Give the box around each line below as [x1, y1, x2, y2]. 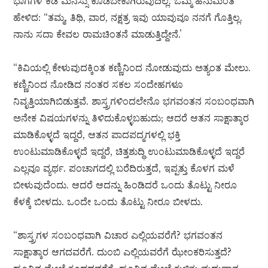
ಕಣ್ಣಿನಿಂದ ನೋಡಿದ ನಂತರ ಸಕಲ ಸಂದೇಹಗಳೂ [13, 78, 184, 91]
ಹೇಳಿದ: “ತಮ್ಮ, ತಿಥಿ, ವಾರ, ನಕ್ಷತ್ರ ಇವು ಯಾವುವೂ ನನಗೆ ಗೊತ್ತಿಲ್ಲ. [13, 11, 243, 24]
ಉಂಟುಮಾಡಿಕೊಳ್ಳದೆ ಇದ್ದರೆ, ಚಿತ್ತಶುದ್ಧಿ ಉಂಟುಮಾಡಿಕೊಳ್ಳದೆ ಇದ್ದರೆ [13, 145, 245, 158]
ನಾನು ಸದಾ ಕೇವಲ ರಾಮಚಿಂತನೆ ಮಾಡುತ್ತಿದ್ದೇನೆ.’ [13, 28, 182, 41]
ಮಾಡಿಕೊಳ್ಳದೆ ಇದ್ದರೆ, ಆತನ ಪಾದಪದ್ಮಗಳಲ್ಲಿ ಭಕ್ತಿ [13, 129, 181, 141]
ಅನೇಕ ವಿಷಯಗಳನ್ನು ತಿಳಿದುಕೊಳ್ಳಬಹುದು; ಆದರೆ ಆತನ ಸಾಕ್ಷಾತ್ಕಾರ [13, 112, 249, 124]
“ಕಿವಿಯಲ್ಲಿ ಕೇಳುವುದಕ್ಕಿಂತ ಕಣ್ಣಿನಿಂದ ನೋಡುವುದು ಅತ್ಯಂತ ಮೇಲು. [13, 62, 251, 74]
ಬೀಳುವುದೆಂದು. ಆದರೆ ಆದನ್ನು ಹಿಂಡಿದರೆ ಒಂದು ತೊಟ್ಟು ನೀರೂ [13, 179, 237, 191]
